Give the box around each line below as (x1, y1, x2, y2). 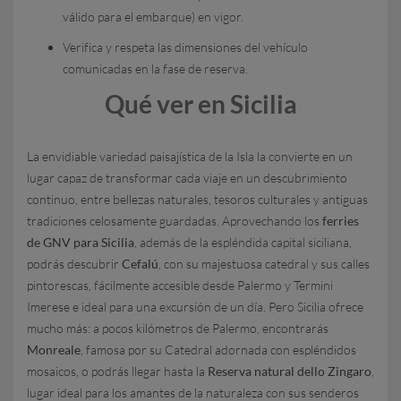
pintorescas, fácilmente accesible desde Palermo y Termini (27, 277, 333, 293)
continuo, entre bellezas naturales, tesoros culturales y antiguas (27, 192, 368, 207)
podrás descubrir (27, 256, 122, 271)
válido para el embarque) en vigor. (63, 9, 243, 24)
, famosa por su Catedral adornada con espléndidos (81, 342, 356, 357)
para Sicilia (73, 235, 134, 250)
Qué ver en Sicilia (104, 89, 297, 119)
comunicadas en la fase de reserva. (63, 61, 248, 76)
